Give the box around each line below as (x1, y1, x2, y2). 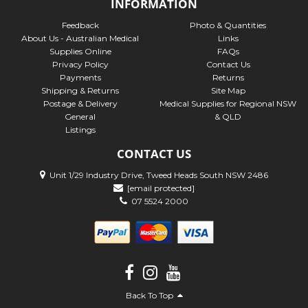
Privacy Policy (52, 59, 109, 70)
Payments (59, 72, 101, 83)
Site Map (210, 85, 245, 96)
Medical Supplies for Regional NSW (159, 98, 296, 109)
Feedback (61, 20, 99, 31)
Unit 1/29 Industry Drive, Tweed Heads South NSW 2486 (45, 170, 268, 181)
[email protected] (127, 183, 195, 194)
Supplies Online (49, 46, 111, 57)
